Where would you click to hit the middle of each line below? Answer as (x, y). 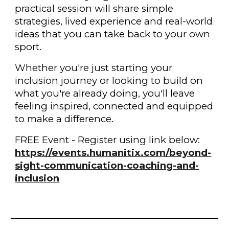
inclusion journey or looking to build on (109, 81)
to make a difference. (64, 119)
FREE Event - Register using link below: (108, 140)
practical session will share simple (94, 9)
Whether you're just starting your (94, 68)
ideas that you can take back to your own (113, 34)
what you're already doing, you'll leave (105, 94)
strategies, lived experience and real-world (114, 21)
